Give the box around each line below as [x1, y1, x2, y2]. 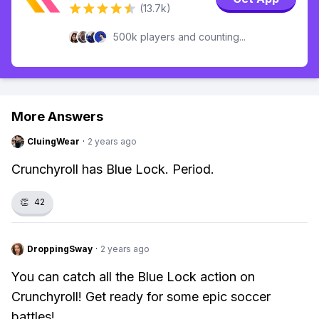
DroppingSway [27, 244, 93, 254]
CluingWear [27, 136, 80, 147]
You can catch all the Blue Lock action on [11, 269, 255, 284]
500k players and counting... [113, 31, 246, 43]
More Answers [11, 109, 103, 124]
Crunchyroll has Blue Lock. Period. [11, 162, 214, 177]
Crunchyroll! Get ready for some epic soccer [11, 289, 271, 304]
